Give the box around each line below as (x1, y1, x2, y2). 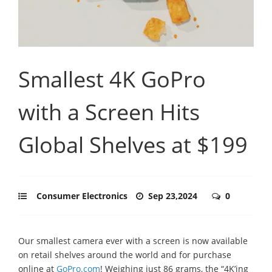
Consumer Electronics (36, 189, 127, 202)
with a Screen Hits (18, 97, 200, 127)
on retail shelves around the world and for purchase (18, 248, 231, 260)
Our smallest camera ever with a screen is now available (18, 234, 248, 246)
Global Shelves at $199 (18, 129, 248, 160)
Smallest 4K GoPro (18, 64, 206, 94)
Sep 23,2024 (148, 189, 200, 202)
